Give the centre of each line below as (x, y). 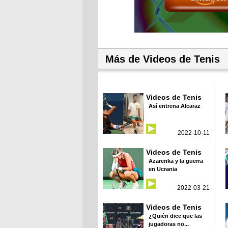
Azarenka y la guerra (176, 161)
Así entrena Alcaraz (175, 106)
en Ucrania (163, 169)
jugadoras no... (169, 224)
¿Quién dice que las (175, 216)
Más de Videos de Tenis (163, 59)
